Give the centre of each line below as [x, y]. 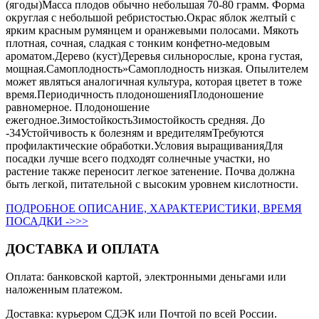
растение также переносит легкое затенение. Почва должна [150, 172]
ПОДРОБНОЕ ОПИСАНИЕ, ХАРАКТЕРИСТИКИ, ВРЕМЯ [154, 209]
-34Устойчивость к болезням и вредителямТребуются [135, 133]
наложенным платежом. [64, 289]
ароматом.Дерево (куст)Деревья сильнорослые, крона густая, [154, 56]
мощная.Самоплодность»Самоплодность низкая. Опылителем [157, 69]
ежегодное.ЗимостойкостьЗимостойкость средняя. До [135, 120]
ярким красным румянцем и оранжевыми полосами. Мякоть [152, 31]
